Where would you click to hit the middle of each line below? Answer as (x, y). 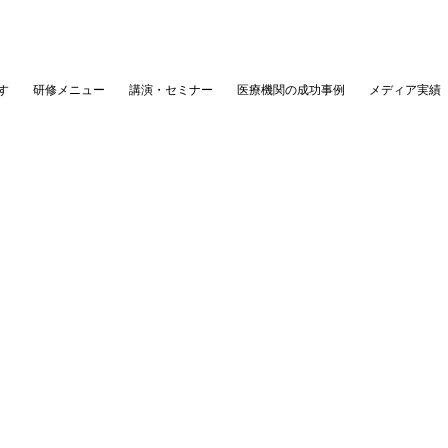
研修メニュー (68, 89)
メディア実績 (404, 89)
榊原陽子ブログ (224, 278)
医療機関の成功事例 (290, 89)
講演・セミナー (170, 89)
